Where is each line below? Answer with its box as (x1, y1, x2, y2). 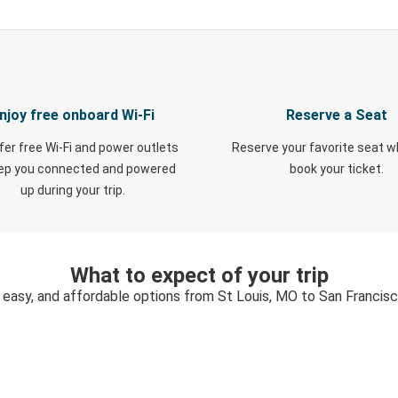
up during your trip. (20, 183, 125, 197)
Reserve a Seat (285, 107, 387, 123)
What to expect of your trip (69, 263, 329, 288)
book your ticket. (289, 162, 384, 176)
